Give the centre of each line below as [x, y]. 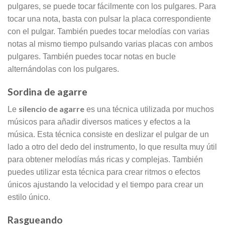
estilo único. [29, 197]
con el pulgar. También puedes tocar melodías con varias [108, 31]
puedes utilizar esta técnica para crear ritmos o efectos [104, 172]
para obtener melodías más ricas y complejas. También [105, 160]
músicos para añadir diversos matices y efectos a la [99, 122]
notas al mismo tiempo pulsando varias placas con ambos [110, 44]
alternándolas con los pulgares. [63, 69]
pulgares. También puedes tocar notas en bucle [92, 56]
